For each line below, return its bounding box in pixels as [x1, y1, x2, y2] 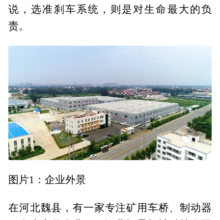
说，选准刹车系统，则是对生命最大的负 [8, 4, 212, 15]
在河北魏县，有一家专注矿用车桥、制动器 [8, 202, 212, 213]
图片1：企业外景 [8, 174, 86, 185]
